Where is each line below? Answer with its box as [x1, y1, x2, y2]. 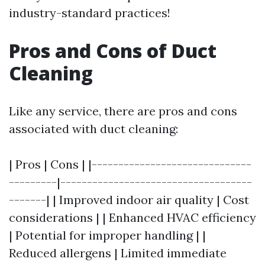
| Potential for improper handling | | [9, 228, 206, 243]
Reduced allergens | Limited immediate [9, 245, 227, 261]
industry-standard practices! [9, 5, 170, 21]
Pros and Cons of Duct [9, 38, 216, 64]
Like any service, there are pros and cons [9, 104, 237, 119]
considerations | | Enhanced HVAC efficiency [9, 210, 256, 225]
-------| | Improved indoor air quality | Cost [9, 192, 249, 208]
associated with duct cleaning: [9, 121, 178, 137]
